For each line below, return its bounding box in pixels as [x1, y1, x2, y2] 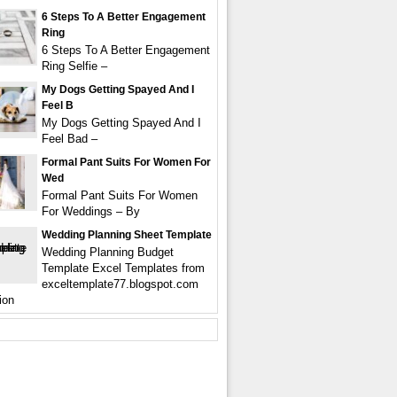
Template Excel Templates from [42, 261, 205, 275]
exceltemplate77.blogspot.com [42, 277, 198, 291]
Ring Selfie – [42, 59, 107, 73]
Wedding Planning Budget [42, 245, 174, 259]
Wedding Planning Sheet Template [42, 229, 212, 241]
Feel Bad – [42, 132, 97, 145]
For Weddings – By [42, 205, 140, 218]
